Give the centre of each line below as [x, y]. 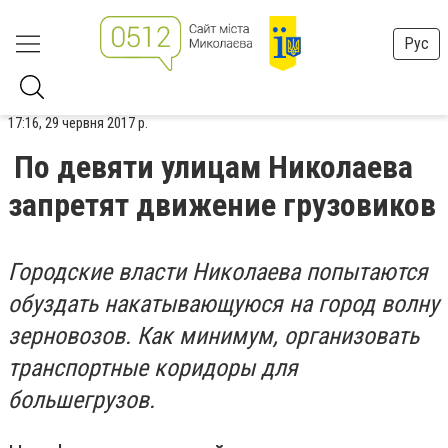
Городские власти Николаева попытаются [218, 272]
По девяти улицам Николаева [213, 167]
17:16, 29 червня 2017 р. [78, 123]
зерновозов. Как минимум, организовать [213, 336]
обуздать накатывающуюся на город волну [223, 304]
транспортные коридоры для [153, 368]
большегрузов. [81, 400]
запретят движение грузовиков [222, 205]
